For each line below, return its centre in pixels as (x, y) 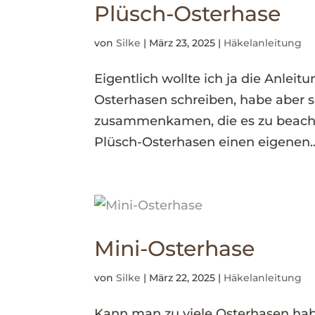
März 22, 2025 (182, 278)
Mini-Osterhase (175, 249)
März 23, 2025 (182, 43)
